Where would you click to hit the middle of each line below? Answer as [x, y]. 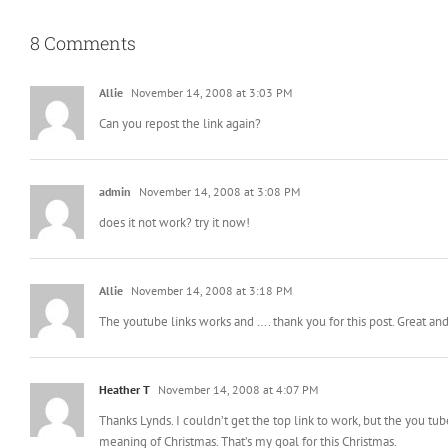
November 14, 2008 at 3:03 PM [210, 92]
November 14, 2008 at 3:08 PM [218, 191]
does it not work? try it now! [174, 222]
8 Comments [83, 42]
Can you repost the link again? [180, 123]
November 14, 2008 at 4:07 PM [236, 389]
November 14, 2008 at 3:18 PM [210, 290]
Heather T [124, 389]
